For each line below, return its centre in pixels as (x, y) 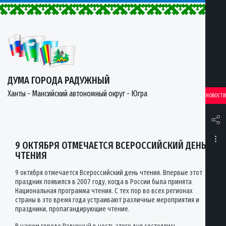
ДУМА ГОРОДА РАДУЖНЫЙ (59, 80)
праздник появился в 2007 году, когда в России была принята (103, 182)
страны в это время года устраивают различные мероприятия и (107, 200)
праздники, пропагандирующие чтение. (72, 209)
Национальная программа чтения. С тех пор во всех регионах (104, 191)
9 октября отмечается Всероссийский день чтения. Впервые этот (109, 173)
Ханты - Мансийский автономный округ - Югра (77, 94)
